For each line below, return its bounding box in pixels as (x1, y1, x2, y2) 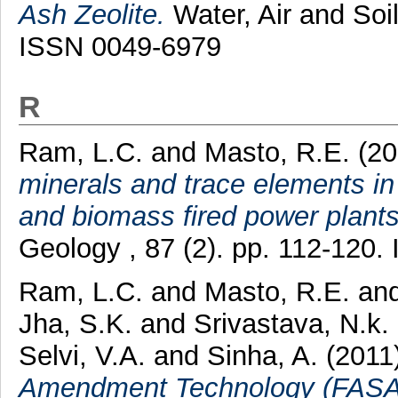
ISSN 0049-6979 (18, 31, 221, 63)
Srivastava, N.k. (193, 307, 389, 339)
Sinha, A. (206, 339, 318, 371)
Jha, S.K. (18, 307, 132, 339)
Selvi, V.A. (18, 339, 146, 371)
